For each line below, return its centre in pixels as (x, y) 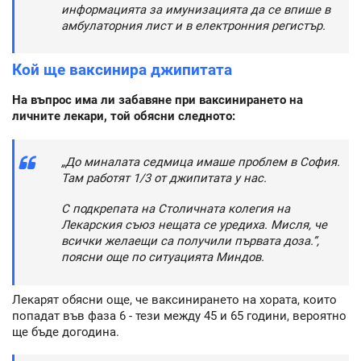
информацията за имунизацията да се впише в (196, 9)
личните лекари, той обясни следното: (124, 116)
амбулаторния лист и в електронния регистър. (193, 25)
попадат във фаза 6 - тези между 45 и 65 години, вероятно (179, 315)
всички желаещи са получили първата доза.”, (190, 241)
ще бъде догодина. (66, 332)
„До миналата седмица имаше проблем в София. (201, 162)
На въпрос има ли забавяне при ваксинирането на (158, 100)
